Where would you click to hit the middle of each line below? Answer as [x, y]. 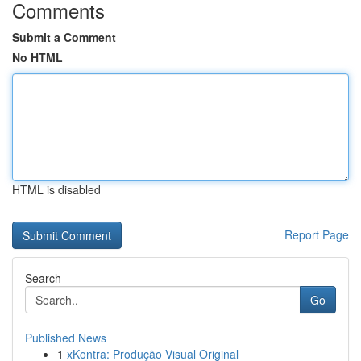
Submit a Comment [64, 37]
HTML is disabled [56, 189]
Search [43, 278]
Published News [66, 338]
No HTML [37, 57]
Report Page [317, 234]
